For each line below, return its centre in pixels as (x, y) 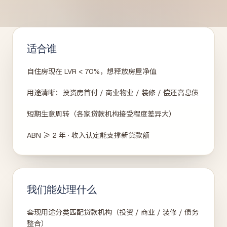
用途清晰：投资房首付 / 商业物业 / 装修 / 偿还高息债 (113, 93)
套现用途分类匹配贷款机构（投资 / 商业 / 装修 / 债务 (113, 212)
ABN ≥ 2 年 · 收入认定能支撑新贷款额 (88, 135)
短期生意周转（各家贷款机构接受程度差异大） (101, 114)
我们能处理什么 (62, 189)
